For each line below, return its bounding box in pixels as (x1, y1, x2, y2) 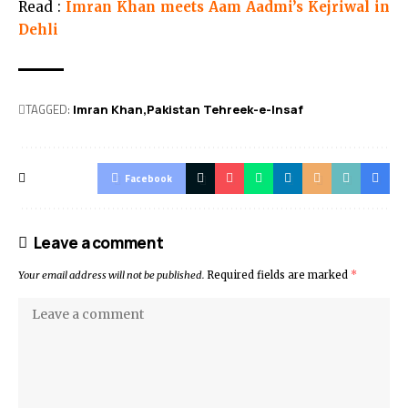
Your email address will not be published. (18, 269, 204, 281)
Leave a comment (33, 232, 164, 253)
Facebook (125, 171, 172, 186)
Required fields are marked (207, 269, 351, 281)
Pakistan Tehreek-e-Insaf (147, 101, 303, 117)
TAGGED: (25, 99, 70, 118)
